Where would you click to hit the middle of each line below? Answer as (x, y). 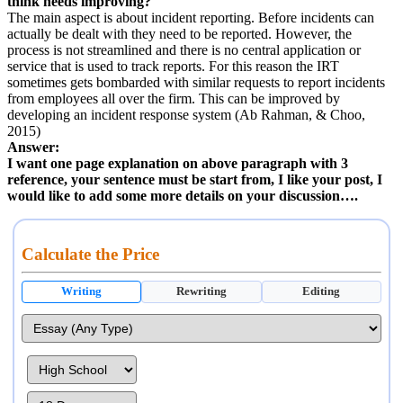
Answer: (33, 147)
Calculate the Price (90, 254)
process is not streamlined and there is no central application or (184, 49)
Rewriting (201, 291)
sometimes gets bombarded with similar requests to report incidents (196, 82)
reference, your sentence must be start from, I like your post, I (195, 179)
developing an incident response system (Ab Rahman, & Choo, (186, 114)
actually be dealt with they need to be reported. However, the (179, 33)
